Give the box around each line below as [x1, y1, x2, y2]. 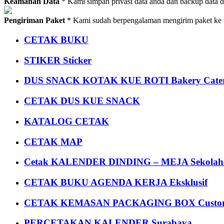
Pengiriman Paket [4, 16, 65, 25]
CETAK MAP [24, 136, 82, 147]
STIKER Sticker [24, 54, 91, 65]
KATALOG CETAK [24, 115, 109, 126]
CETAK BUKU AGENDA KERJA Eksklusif [24, 177, 207, 187]
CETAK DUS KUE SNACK [24, 95, 140, 106]
